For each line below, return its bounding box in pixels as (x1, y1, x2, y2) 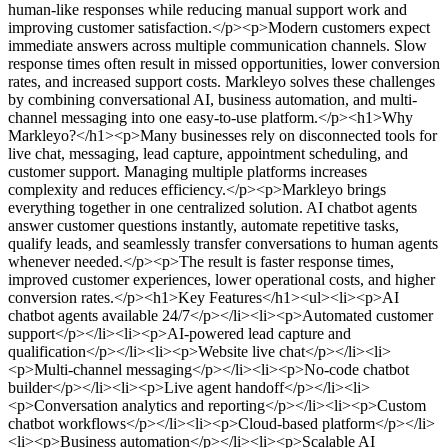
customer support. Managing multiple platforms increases (8, 162, 367, 180)
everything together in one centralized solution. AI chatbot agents (8, 198, 417, 216)
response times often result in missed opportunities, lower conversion (8, 54, 440, 72)
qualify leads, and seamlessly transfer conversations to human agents (8, 234, 438, 252)
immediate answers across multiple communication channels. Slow (8, 36, 427, 54)
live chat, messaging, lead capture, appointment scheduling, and (8, 144, 408, 162)
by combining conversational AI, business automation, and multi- (8, 90, 417, 108)
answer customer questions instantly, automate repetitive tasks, (8, 216, 399, 234)
